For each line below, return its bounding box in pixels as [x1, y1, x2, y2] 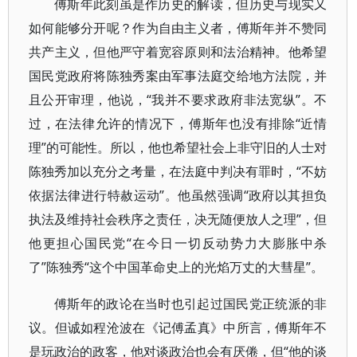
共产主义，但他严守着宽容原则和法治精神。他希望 [29, 43, 328, 61]
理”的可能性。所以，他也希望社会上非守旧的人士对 [29, 139, 328, 156]
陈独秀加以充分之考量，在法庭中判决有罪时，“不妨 [29, 163, 328, 180]
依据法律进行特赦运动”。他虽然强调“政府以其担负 [29, 186, 328, 204]
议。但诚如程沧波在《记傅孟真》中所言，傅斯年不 [29, 319, 328, 336]
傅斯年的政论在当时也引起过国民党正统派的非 [54, 295, 328, 312]
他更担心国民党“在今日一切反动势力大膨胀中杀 [29, 234, 328, 252]
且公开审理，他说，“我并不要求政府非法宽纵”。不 [29, 91, 328, 108]
